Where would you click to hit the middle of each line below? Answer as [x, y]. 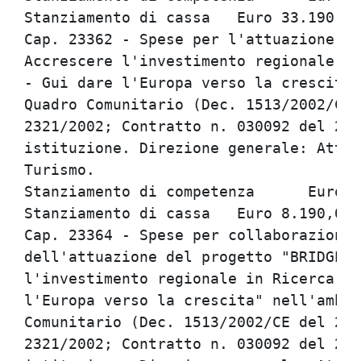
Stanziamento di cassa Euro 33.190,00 [117, 17]
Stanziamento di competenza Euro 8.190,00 [139, 191]
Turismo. [60, 170]
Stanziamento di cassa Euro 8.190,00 [117, 213]
